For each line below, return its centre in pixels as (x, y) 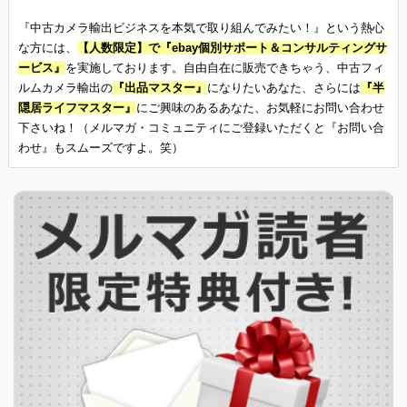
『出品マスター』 (159, 87)
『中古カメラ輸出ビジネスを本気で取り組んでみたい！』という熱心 (201, 27)
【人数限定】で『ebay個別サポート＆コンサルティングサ (232, 47)
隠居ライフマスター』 (77, 107)
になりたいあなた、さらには (283, 87)
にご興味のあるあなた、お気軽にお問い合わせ (260, 107)
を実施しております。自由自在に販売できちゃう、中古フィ (224, 67)
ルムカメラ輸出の (65, 87)
